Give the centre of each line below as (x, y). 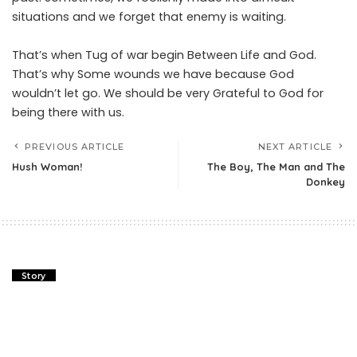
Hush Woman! (47, 166)
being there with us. (68, 112)
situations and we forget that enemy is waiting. (149, 16)
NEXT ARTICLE (295, 146)
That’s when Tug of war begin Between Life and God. (164, 55)
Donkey (326, 181)
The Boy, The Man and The (276, 166)
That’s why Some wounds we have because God (153, 74)
